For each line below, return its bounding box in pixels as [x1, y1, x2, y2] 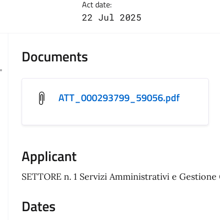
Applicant [22, 145, 77, 167]
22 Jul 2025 [82, 11, 141, 23]
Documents [22, 45, 88, 67]
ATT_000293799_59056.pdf [58, 90, 180, 105]
